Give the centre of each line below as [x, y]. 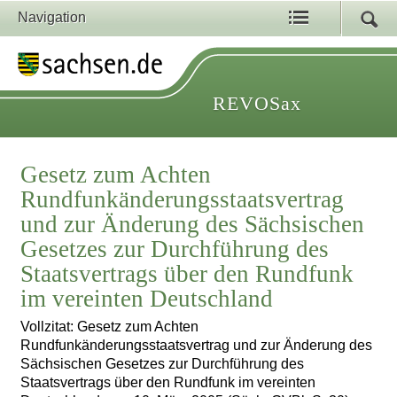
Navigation [52, 17]
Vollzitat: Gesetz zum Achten [110, 327]
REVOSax [257, 103]
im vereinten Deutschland [147, 299]
